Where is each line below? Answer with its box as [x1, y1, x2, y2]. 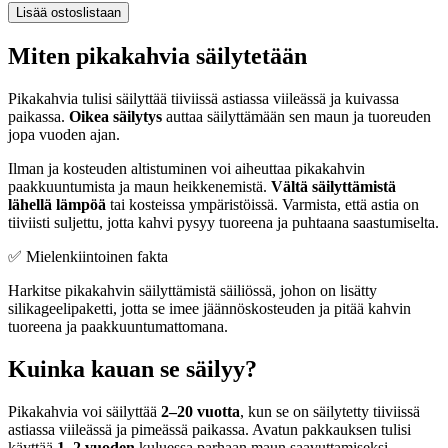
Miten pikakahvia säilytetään [8, 43, 307, 70]
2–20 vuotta [161, 402, 240, 420]
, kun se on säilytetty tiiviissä [240, 402, 420, 420]
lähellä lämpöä [8, 196, 106, 214]
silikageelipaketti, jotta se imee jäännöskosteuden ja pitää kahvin [8, 300, 411, 318]
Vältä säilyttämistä [271, 178, 396, 196]
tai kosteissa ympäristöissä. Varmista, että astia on [106, 196, 419, 214]
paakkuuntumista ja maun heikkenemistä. [8, 178, 271, 196]
